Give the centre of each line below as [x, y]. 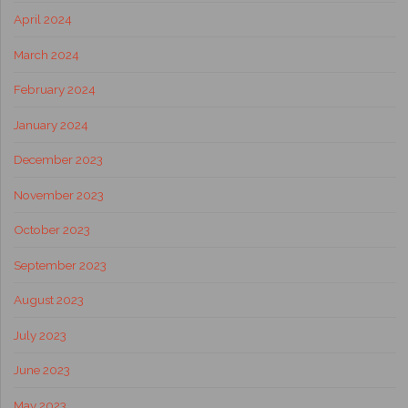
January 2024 [51, 124]
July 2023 [40, 335]
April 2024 [42, 20]
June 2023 [41, 370]
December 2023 [58, 160]
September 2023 [60, 265]
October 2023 [51, 230]
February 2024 [54, 90]
